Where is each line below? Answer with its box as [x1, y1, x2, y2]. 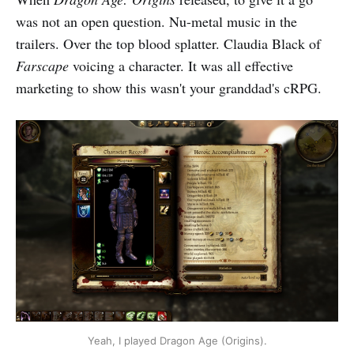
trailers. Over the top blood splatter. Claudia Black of [16, 33, 321, 53]
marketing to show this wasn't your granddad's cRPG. [16, 77, 322, 97]
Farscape [16, 55, 69, 75]
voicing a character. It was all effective [69, 55, 293, 75]
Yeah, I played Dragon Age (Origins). [87, 333, 267, 347]
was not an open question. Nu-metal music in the [16, 11, 297, 31]
